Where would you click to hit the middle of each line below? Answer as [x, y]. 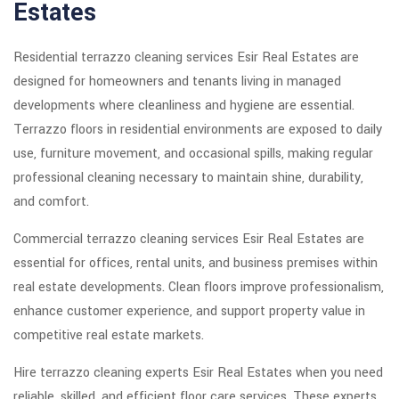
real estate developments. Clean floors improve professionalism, [199, 288]
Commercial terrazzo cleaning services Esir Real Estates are [189, 240]
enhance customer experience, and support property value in [189, 312]
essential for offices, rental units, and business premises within [195, 264]
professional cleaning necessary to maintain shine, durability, [188, 178]
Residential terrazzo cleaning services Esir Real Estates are [186, 58]
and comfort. [51, 202]
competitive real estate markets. [109, 336]
